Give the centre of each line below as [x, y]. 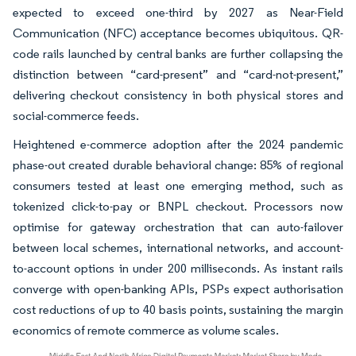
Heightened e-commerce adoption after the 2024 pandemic [178, 144]
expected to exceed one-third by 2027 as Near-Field [178, 12]
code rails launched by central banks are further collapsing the [178, 54]
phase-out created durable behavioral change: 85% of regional [178, 165]
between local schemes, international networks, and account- [178, 248]
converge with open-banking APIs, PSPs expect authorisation [178, 289]
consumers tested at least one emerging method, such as [178, 186]
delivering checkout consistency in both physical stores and [178, 95]
